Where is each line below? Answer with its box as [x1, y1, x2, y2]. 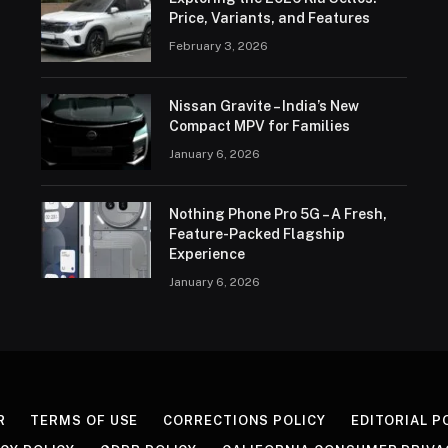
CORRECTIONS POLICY [163, 412, 326, 428]
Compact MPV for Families [168, 117, 350, 134]
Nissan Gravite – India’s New [168, 97, 359, 114]
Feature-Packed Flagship [168, 225, 345, 242]
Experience [168, 245, 245, 262]
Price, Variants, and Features [168, 9, 370, 26]
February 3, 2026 [168, 38, 268, 53]
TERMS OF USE [30, 412, 139, 428]
